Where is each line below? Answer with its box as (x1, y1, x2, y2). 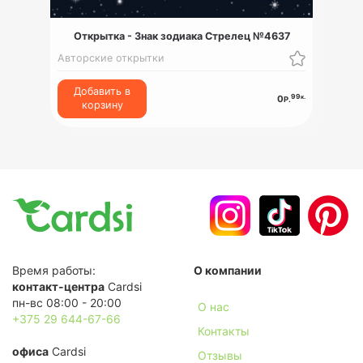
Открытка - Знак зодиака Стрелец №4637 (73, 29, 290, 42)
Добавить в (74, 85, 131, 98)
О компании (194, 263, 262, 278)
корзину (81, 99, 123, 112)
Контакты (198, 324, 250, 339)
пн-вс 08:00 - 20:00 (12, 296, 122, 310)
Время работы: (12, 263, 96, 278)
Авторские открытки (58, 52, 165, 65)
